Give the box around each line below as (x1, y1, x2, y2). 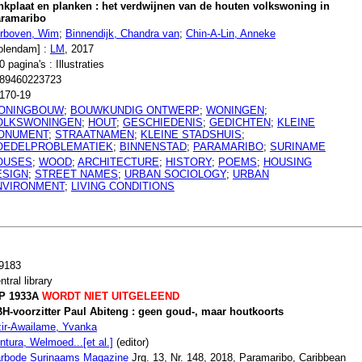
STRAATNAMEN (54, 128, 134, 141)
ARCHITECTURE (77, 155, 159, 168)
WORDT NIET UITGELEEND (38, 289, 179, 302)
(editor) (112, 335, 149, 348)
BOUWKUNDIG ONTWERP (69, 103, 200, 116)
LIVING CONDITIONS (70, 179, 175, 192)
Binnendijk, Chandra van (65, 27, 179, 40)
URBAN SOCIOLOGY (124, 167, 226, 180)
